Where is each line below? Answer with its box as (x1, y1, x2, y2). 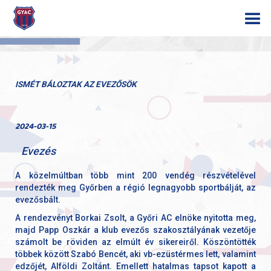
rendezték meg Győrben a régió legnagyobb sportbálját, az (15, 182, 256, 192)
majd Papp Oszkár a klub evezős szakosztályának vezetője (15, 224, 256, 235)
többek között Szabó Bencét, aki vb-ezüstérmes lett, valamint (15, 249, 256, 259)
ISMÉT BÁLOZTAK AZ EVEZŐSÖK (15, 80, 137, 89)
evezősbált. (15, 194, 60, 204)
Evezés (21, 145, 56, 157)
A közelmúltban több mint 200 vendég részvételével (15, 170, 256, 180)
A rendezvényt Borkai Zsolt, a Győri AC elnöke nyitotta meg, (15, 212, 256, 223)
